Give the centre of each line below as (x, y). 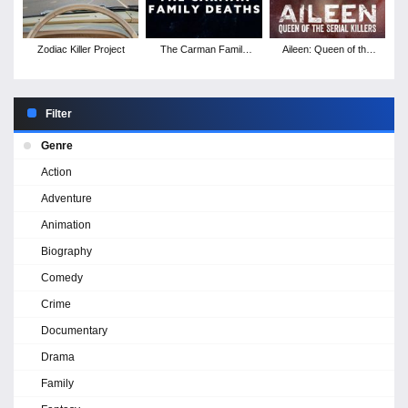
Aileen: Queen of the (327, 49)
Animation (66, 224)
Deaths (204, 62)
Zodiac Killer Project (81, 49)
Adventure (66, 198)
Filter (59, 113)
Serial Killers (327, 62)
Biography (66, 251)
